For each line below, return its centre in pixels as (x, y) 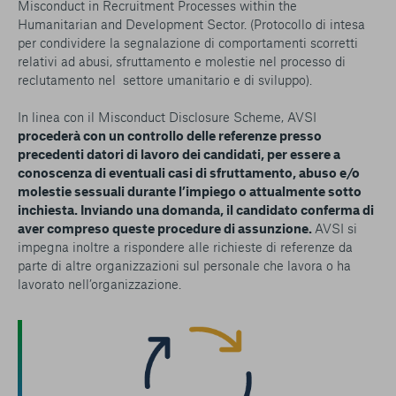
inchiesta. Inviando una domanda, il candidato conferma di (196, 209)
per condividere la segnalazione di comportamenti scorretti (188, 42)
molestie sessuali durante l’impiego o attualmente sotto (190, 190)
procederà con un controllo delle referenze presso (170, 135)
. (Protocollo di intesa (305, 23)
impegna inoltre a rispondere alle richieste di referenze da (185, 246)
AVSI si (336, 228)
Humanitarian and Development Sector (131, 23)
